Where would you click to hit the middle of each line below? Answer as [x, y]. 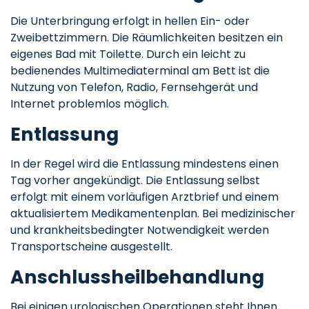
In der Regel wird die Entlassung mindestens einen [144, 164]
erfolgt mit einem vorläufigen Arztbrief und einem [144, 197]
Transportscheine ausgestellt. [91, 247]
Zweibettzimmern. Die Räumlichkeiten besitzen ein [147, 38]
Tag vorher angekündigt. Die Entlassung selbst [135, 181]
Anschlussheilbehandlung [137, 277]
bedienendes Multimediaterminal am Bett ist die [140, 71]
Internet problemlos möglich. [90, 104]
